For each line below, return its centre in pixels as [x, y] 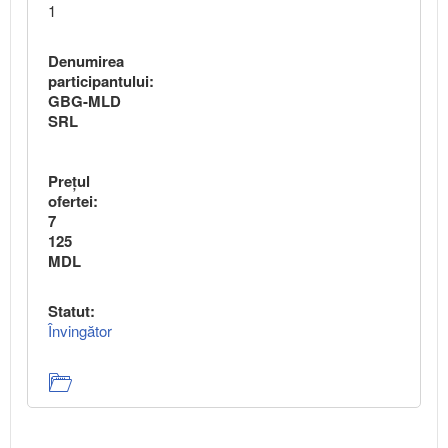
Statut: [71, 310]
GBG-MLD [84, 100]
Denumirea [86, 60]
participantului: [101, 80]
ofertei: [73, 200]
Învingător [80, 330]
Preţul [69, 180]
